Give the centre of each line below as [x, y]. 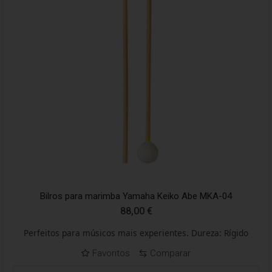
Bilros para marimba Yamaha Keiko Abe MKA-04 [136, 196]
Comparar [170, 253]
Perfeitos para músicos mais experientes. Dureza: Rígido [136, 233]
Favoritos [111, 253]
